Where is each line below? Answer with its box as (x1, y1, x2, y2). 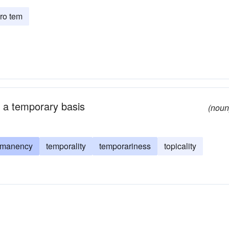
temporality (46, 140, 86, 152)
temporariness (99, 140, 151, 152)
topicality (164, 140, 196, 152)
